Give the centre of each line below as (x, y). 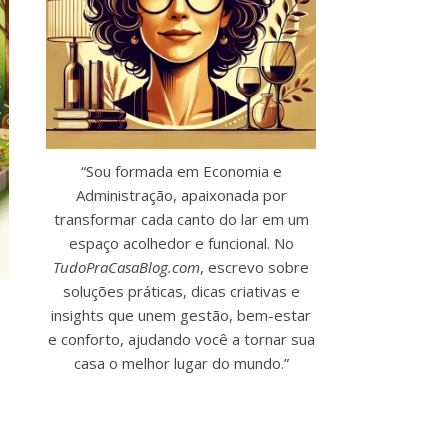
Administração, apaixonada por (181, 195)
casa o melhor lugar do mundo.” (181, 363)
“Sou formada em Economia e (181, 171)
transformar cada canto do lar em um (181, 219)
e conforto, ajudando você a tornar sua (181, 339)
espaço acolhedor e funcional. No (181, 243)
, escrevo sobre (254, 267)
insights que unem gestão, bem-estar (181, 315)
